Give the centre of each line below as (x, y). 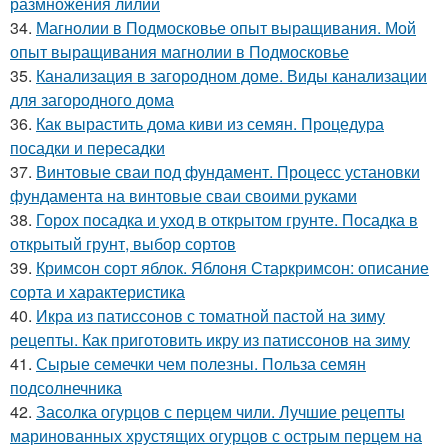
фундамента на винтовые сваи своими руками (183, 195)
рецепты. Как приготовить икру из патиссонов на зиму (210, 339)
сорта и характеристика (97, 291)
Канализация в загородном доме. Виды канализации (231, 75)
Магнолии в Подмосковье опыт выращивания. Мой (226, 27)
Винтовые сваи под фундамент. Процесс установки (228, 171)
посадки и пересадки (87, 147)
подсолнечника (66, 387)
